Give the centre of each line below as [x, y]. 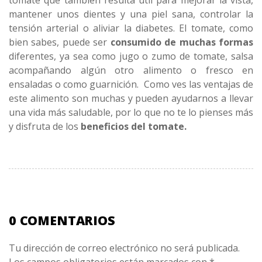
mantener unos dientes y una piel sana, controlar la [131, 14]
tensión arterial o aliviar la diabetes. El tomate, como [131, 28]
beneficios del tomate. [134, 127]
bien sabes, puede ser [60, 42]
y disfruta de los [45, 127]
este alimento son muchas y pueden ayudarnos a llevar [131, 99]
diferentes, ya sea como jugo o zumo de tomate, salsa [131, 56]
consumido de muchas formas [182, 42]
